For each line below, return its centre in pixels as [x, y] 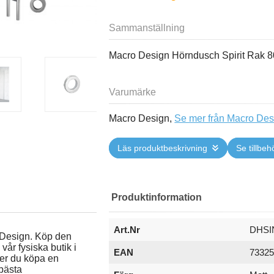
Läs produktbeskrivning [163, 148]
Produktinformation [157, 197]
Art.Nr [127, 229]
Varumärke [133, 92]
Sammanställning [147, 28]
